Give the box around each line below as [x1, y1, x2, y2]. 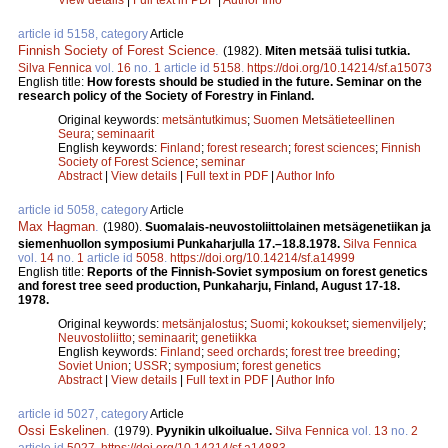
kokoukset [291, 316, 346, 331]
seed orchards [207, 344, 285, 359]
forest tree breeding [291, 344, 397, 359]
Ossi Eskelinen [18, 422, 106, 438]
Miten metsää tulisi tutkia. [265, 43, 410, 58]
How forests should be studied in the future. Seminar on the [87, 74, 422, 89]
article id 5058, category [18, 202, 150, 217]
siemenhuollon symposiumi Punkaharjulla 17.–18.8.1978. [18, 236, 343, 251]
